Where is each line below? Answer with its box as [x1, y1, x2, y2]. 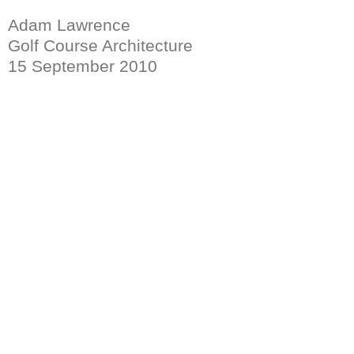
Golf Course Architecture [8, 36, 193, 55]
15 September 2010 [8, 56, 157, 75]
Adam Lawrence [8, 15, 130, 34]
